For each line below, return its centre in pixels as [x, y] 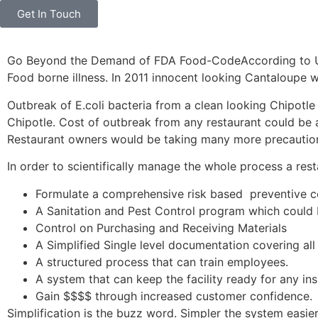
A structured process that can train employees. [162, 262]
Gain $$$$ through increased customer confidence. [174, 296]
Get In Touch [49, 14]
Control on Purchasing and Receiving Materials [161, 227]
